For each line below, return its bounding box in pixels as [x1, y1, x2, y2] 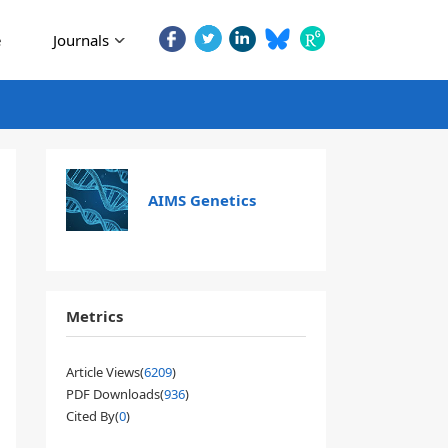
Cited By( [66, 407, 119, 425]
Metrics [66, 306, 123, 326]
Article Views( [66, 363, 144, 381]
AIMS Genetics [147, 190, 256, 210]
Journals [53, 30, 109, 50]
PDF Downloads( [66, 385, 164, 403]
